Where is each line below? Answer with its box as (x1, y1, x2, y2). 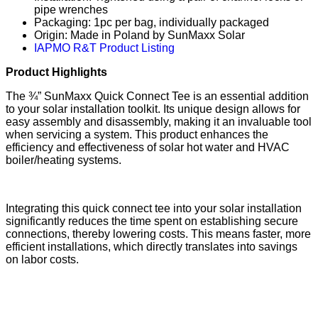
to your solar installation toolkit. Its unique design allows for (6, 103, 300, 116)
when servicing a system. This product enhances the (6, 128, 268, 141)
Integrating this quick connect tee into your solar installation (6, 202, 302, 215)
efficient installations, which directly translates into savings (6, 241, 297, 253)
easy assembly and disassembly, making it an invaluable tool (6, 116, 312, 128)
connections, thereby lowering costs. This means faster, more (6, 228, 311, 241)
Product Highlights (6, 66, 107, 79)
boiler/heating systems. (6, 154, 121, 167)
